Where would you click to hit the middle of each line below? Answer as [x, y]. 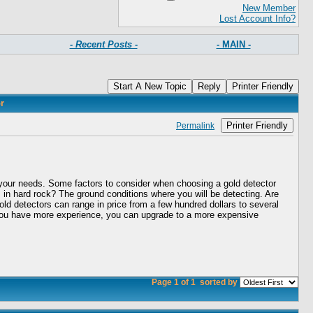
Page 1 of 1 [175, 282]
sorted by [219, 282]
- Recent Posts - [103, 44]
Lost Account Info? [257, 19]
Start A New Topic [150, 86]
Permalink [195, 125]
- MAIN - [233, 44]
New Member [269, 8]
